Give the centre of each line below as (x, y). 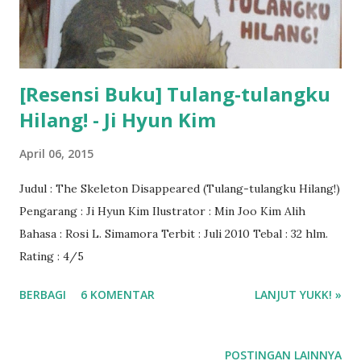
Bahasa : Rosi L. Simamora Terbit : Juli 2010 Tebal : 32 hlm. (174, 233)
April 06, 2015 (56, 153)
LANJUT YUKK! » (298, 294)
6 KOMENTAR (118, 294)
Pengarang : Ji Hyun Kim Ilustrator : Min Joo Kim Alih (162, 211)
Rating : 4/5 (52, 256)
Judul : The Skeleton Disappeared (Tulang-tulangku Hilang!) (180, 188)
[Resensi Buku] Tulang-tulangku (175, 93)
